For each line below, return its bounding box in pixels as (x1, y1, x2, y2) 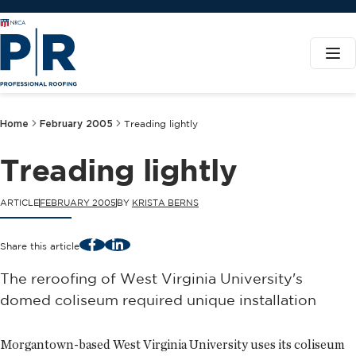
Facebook (91, 238, 139, 249)
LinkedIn (116, 238, 156, 249)
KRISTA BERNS (132, 198, 199, 207)
